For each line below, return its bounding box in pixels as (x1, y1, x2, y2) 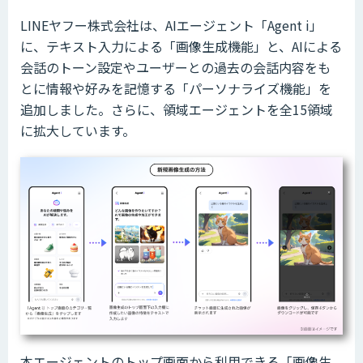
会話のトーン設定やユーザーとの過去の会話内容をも (20, 57, 331, 77)
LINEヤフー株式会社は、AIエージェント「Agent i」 (20, 15, 322, 35)
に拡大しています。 (20, 120, 135, 140)
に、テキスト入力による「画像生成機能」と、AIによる (20, 36, 342, 56)
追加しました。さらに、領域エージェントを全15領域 (20, 99, 333, 119)
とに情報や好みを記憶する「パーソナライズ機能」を (20, 78, 331, 98)
